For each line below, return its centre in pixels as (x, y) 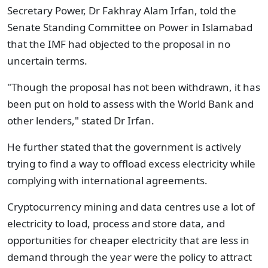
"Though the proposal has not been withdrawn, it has (134, 87)
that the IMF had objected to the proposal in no (119, 44)
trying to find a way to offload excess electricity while (131, 164)
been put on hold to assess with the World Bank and (130, 104)
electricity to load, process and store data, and (116, 223)
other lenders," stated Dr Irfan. (82, 121)
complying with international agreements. (109, 180)
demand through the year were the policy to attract (130, 257)
